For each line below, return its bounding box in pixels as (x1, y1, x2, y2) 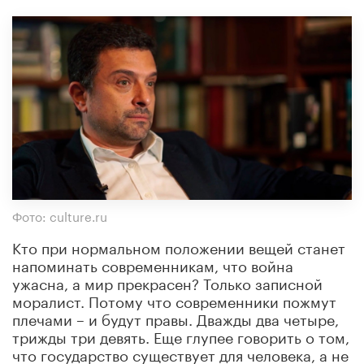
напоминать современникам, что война (12, 252, 293, 275)
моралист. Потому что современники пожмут (12, 288, 336, 311)
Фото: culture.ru (12, 205, 107, 225)
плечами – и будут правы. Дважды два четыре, (12, 305, 339, 329)
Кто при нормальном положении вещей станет (12, 234, 345, 258)
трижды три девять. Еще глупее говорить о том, (12, 323, 349, 347)
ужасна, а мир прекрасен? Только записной (12, 270, 323, 293)
